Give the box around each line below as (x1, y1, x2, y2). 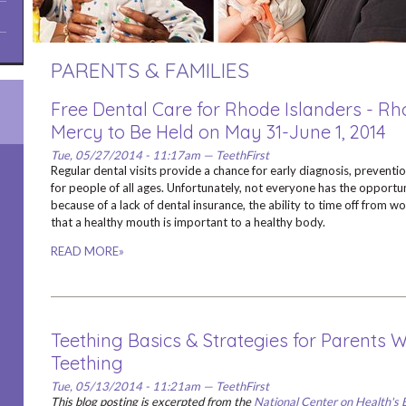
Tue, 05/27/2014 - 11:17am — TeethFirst (50, 148, 269, 162)
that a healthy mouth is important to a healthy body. (50, 215, 328, 229)
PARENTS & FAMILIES (50, 57, 249, 83)
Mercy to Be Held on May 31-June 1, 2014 (50, 121, 386, 143)
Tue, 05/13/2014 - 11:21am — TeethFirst (50, 379, 269, 393)
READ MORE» (50, 244, 124, 258)
